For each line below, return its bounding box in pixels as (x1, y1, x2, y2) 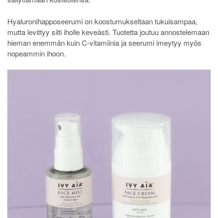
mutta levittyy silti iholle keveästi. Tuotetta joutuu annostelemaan (7, 26, 209, 37)
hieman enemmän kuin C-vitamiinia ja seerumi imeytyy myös (7, 37, 201, 48)
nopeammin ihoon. (7, 48, 66, 58)
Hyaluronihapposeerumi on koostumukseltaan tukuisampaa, (7, 16, 198, 26)
